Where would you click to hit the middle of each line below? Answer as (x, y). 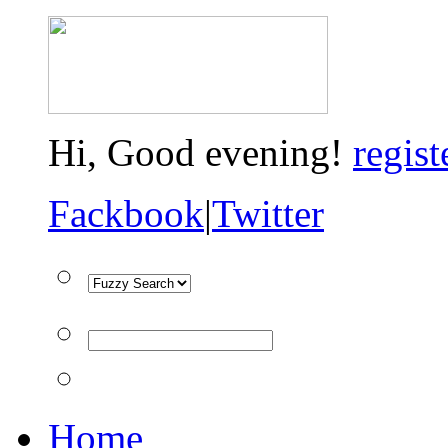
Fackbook (126, 213)
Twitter (268, 213)
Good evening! (230, 152)
